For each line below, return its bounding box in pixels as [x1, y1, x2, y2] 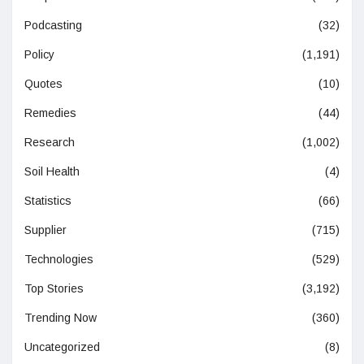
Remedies [24, 106, 76, 120]
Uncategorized [24, 340, 100, 354]
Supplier [24, 223, 67, 237]
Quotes [24, 77, 63, 91]
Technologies [24, 253, 93, 266]
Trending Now [24, 311, 97, 325]
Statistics [24, 194, 71, 208]
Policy [24, 48, 54, 62]
